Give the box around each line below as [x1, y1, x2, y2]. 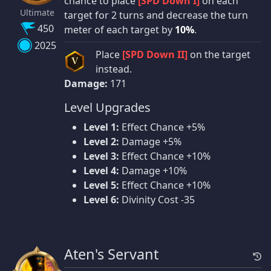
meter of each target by [64, 23, 175, 37]
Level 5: [83, 178, 119, 192]
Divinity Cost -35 [119, 193, 195, 207]
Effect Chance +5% [119, 120, 205, 134]
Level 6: [83, 193, 119, 207]
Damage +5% [119, 135, 181, 149]
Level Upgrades [64, 99, 151, 116]
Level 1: [83, 120, 119, 134]
